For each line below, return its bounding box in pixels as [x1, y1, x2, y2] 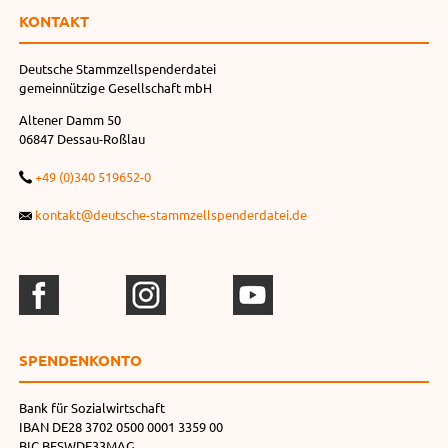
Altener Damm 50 [18, 110, 121, 128]
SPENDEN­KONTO [18, 349, 142, 370]
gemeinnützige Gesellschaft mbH [18, 78, 212, 96]
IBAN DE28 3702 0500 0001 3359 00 [18, 417, 223, 435]
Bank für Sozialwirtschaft [18, 398, 165, 416]
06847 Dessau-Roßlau [18, 129, 145, 147]
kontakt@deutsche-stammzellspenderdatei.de [35, 205, 308, 223]
